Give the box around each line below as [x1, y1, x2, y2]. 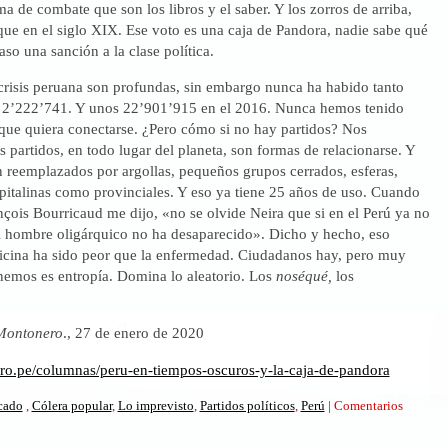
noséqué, [271, 267, 336, 285]
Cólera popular [31, 398, 112, 414]
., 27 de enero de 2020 [62, 324, 204, 342]
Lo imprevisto [117, 398, 194, 414]
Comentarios [333, 398, 403, 414]
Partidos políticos [199, 398, 295, 414]
